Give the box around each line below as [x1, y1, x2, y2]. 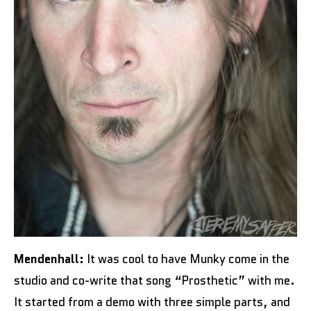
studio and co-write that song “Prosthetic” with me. [14, 272, 295, 289]
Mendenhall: [14, 251, 84, 267]
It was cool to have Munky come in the [84, 251, 289, 267]
